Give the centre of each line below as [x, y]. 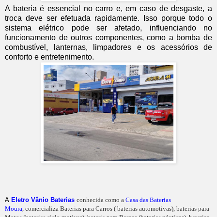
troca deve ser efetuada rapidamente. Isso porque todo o [108, 18]
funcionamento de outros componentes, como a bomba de [108, 37]
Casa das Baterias [148, 200]
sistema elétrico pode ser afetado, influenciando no [108, 28]
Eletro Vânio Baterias [43, 200]
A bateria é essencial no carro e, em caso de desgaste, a [108, 8]
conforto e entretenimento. [49, 57]
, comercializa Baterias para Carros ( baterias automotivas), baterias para [116, 208]
